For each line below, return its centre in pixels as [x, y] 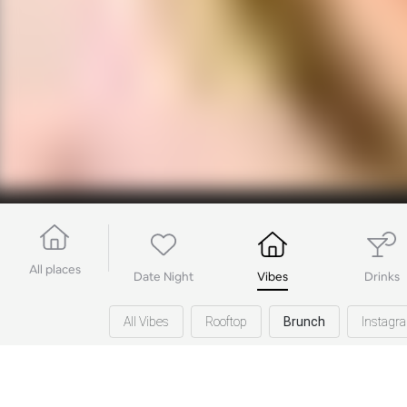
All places [55, 269]
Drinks [382, 277]
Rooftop [226, 322]
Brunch [304, 322]
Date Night [164, 277]
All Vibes [146, 322]
